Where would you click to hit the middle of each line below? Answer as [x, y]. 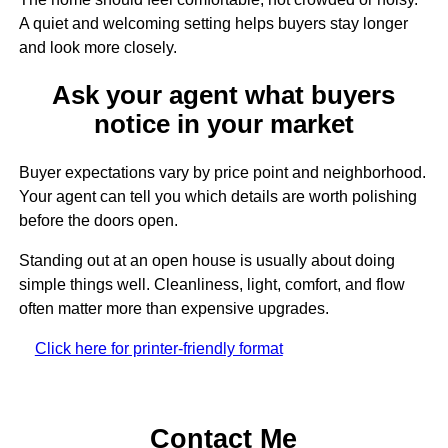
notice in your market [223, 124]
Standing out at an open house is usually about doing [206, 260]
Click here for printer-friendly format [158, 348]
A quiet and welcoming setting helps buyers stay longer [213, 24]
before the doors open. [98, 220]
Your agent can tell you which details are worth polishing [217, 196]
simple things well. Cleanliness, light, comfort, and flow [211, 284]
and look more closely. [97, 48]
